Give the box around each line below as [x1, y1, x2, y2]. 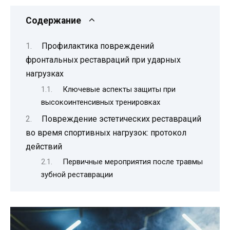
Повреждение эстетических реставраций [41, 113, 201, 124]
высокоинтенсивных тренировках [41, 97, 160, 107]
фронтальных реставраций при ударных [26, 55, 181, 65]
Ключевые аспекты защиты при [62, 84, 176, 94]
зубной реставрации [41, 170, 113, 180]
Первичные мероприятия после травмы [62, 157, 203, 167]
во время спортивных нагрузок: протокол [26, 127, 186, 138]
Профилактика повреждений [41, 41, 154, 51]
